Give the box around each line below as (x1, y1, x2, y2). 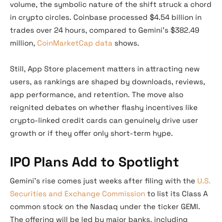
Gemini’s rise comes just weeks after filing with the (10, 176, 197, 186)
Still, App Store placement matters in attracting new (10, 64, 200, 74)
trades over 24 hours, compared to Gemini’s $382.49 (10, 25, 199, 35)
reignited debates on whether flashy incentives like (10, 103, 198, 112)
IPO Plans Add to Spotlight (10, 153, 179, 171)
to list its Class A (145, 189, 208, 199)
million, (10, 38, 37, 48)
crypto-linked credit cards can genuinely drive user (10, 115, 198, 125)
